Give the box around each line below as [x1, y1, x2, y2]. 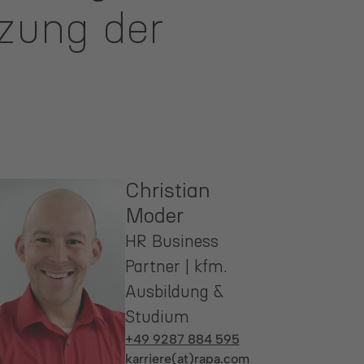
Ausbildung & [124, 284, 224, 301]
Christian [124, 180, 210, 201]
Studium [124, 309, 189, 326]
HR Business [124, 233, 219, 250]
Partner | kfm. [124, 258, 227, 275]
